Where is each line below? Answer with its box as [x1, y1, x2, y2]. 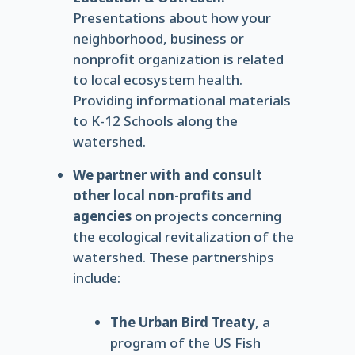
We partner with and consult [72, 166, 262, 184]
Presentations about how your [72, 9, 271, 27]
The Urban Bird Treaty [109, 313, 255, 331]
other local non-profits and [72, 186, 252, 204]
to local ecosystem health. [72, 71, 242, 89]
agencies [72, 207, 132, 225]
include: [72, 269, 120, 287]
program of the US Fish [109, 334, 261, 352]
